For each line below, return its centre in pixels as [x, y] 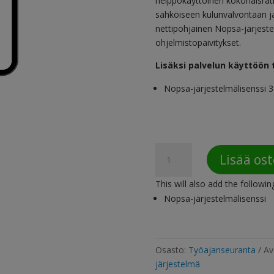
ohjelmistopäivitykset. [198, 43]
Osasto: [172, 250]
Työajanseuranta [222, 250]
